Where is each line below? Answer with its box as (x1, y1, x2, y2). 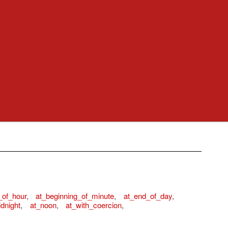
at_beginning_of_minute (36, 190, 114, 201)
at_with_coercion (66, 199, 122, 210)
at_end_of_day (123, 190, 172, 201)
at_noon (30, 199, 56, 210)
